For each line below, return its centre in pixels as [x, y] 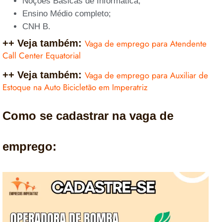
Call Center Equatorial [42, 55]
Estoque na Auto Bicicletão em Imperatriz [75, 87]
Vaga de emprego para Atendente [146, 43]
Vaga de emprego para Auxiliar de [146, 75]
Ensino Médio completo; [67, 13]
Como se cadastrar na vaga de [88, 115]
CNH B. [36, 26]
